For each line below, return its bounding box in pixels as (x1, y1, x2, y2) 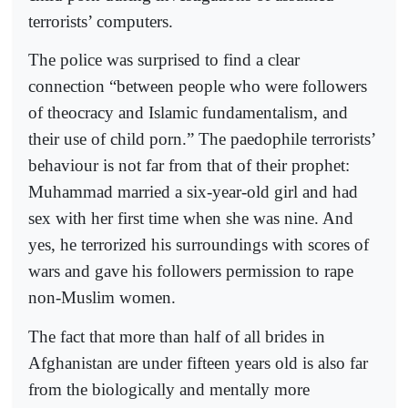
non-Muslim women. (28, 288, 176, 308)
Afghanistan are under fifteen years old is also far (28, 352, 368, 372)
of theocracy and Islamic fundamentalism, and (28, 103, 348, 123)
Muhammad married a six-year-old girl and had (28, 182, 358, 202)
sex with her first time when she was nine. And (28, 209, 353, 229)
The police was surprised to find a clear (28, 50, 300, 70)
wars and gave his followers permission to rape (28, 261, 353, 281)
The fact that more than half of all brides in (28, 326, 325, 346)
